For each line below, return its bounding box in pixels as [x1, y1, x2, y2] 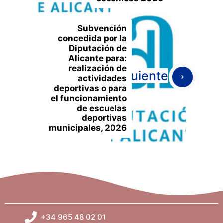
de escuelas [77, 103, 127, 113]
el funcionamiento [51, 93, 127, 103]
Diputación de [69, 43, 127, 53]
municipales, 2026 [49, 122, 127, 133]
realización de [68, 63, 127, 73]
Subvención [77, 23, 127, 33]
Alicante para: [68, 53, 127, 63]
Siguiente [112, 68, 168, 83]
